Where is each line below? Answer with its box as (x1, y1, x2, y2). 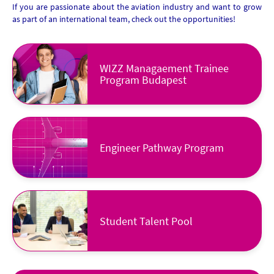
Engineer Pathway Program (99, 140, 224, 155)
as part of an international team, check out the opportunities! (12, 13, 235, 24)
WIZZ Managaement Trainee (99, 61, 229, 75)
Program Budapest (99, 73, 187, 87)
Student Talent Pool (99, 213, 193, 228)
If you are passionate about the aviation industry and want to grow (12, 1, 262, 12)
